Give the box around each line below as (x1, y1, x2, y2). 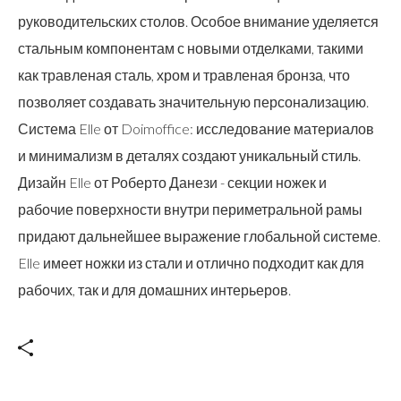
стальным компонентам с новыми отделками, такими (18, 38, 363, 56)
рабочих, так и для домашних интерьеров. (18, 280, 291, 298)
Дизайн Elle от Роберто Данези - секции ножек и (18, 173, 327, 191)
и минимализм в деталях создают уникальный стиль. (18, 146, 361, 164)
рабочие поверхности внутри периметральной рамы (18, 200, 363, 218)
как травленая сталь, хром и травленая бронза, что (18, 65, 350, 83)
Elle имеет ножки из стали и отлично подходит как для (18, 253, 364, 271)
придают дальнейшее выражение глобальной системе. (18, 226, 380, 244)
